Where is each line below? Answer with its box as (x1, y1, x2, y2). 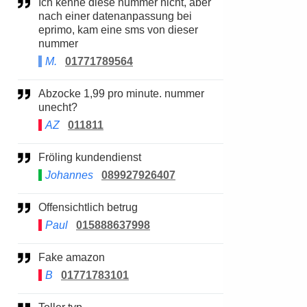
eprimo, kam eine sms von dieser (38, 24, 198, 36)
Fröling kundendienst (45, 151, 141, 163)
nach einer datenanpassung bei (38, 10, 192, 22)
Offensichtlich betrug (47, 201, 138, 213)
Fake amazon (45, 251, 105, 263)
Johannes (45, 169, 93, 181)
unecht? (38, 101, 77, 113)
